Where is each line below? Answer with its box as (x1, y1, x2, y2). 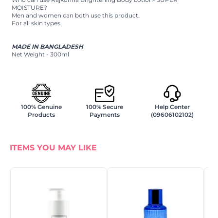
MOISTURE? (12, 3, 47, 11)
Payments (89, 110, 120, 118)
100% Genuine (21, 103, 62, 110)
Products (28, 110, 55, 118)
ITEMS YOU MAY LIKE (10, 143, 97, 152)
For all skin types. (12, 19, 62, 27)
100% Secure (86, 103, 123, 110)
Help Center (154, 103, 190, 110)
